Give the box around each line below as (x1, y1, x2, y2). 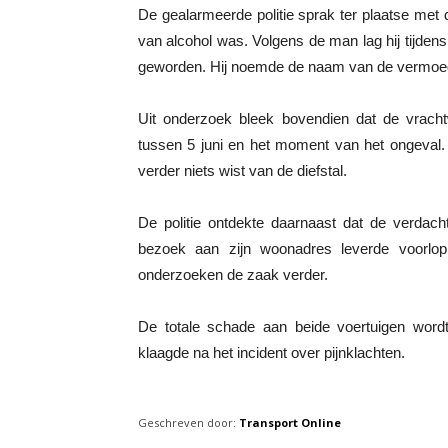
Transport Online (239, 414, 341, 430)
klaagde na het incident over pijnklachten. (138, 343, 405, 361)
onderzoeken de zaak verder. (138, 265, 328, 283)
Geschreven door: (138, 414, 236, 430)
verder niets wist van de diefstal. (138, 161, 347, 179)
